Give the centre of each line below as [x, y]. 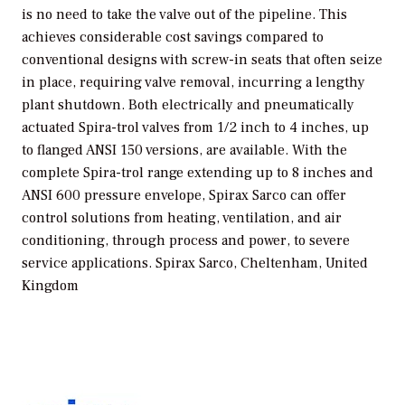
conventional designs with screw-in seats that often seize [202, 59]
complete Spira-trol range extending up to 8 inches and [198, 172]
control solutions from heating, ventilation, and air [182, 217]
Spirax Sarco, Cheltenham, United [262, 263]
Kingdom [50, 285]
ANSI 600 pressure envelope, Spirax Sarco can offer [184, 195]
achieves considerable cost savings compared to [173, 37]
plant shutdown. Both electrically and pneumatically [188, 104]
